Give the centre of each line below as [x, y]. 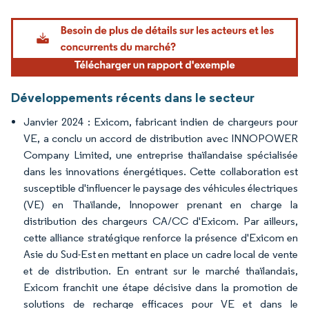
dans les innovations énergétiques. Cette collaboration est [161, 171]
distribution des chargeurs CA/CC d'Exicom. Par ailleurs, [161, 221]
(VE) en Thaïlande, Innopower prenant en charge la [161, 204]
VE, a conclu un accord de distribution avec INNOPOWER [161, 138]
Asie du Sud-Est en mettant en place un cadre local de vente [161, 254]
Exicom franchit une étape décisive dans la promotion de [161, 287]
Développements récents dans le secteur [133, 97]
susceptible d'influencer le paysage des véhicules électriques [161, 188]
